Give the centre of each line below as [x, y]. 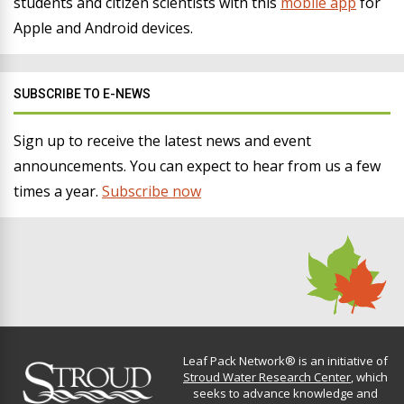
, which [369, 376]
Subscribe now [151, 191]
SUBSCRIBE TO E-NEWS [82, 94]
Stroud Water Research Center [267, 376]
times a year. [58, 191]
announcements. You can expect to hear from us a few [197, 166]
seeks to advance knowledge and [285, 393]
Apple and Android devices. [103, 28]
